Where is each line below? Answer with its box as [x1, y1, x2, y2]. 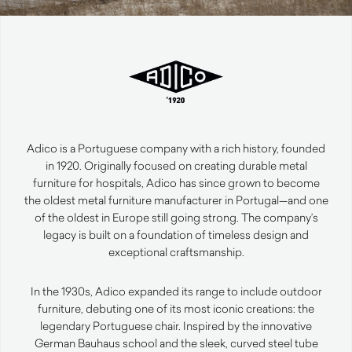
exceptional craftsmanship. [108, 244, 244, 260]
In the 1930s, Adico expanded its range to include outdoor [30, 284, 322, 299]
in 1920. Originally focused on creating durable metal [45, 158, 307, 174]
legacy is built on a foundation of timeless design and [43, 227, 309, 243]
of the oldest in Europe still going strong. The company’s [34, 210, 318, 225]
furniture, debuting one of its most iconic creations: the [38, 301, 314, 317]
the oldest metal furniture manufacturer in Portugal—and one [24, 192, 328, 208]
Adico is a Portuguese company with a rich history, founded [27, 141, 325, 156]
